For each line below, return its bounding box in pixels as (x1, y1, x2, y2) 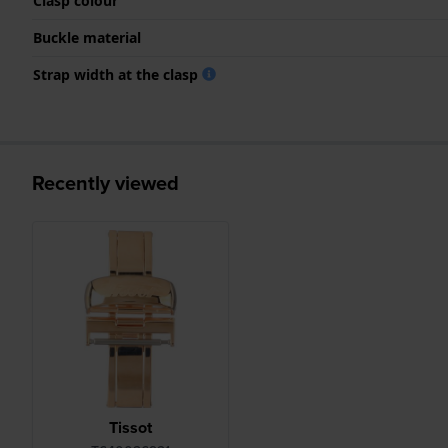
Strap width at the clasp (33, 64, 202, 84)
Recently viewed (32, 167, 179, 198)
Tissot (108, 416, 152, 440)
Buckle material (33, 27, 141, 47)
